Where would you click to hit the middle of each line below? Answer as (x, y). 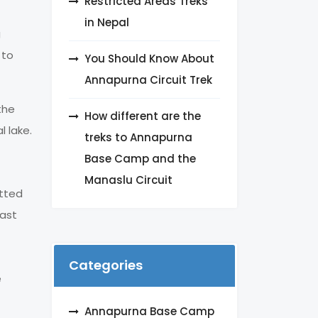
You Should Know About (149, 59)
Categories (106, 265)
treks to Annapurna (138, 138)
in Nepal (107, 23)
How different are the (143, 116)
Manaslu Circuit (128, 180)
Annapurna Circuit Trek (148, 80)
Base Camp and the (140, 159)
